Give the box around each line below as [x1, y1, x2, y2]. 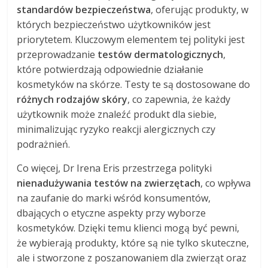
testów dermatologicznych [98, 48, 224, 62]
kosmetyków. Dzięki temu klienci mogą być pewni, [17, 221, 240, 235]
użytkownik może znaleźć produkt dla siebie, [17, 108, 217, 121]
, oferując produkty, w [151, 3, 249, 17]
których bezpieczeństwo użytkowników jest [17, 18, 211, 32]
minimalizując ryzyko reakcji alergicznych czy [17, 123, 216, 136]
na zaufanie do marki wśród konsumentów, [17, 191, 211, 205]
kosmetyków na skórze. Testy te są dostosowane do [17, 78, 251, 92]
